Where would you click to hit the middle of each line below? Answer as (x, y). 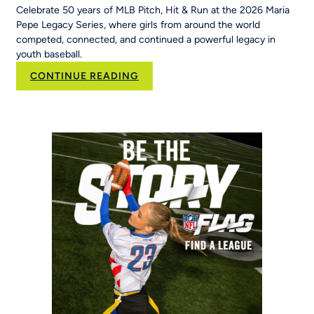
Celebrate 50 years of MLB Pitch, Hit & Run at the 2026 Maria (153, 11)
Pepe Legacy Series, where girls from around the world (138, 25)
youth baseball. (49, 55)
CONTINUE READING (84, 76)
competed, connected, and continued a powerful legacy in (146, 40)
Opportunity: (172, 135)
